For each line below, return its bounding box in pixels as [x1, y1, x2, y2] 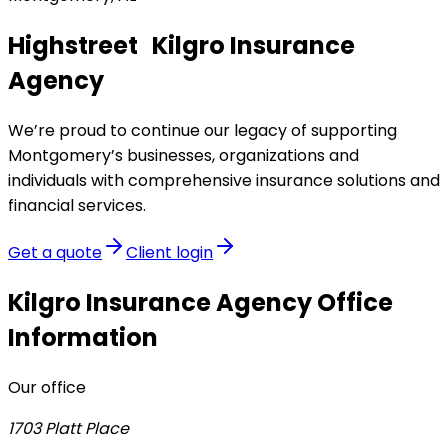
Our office [8, 375, 86, 399]
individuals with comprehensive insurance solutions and [8, 168, 440, 192]
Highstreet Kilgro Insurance [8, 28, 355, 62]
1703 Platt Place [8, 416, 129, 440]
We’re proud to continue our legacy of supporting [8, 118, 397, 142]
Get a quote [8, 240, 102, 264]
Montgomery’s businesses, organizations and [8, 143, 359, 167]
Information [8, 320, 158, 354]
